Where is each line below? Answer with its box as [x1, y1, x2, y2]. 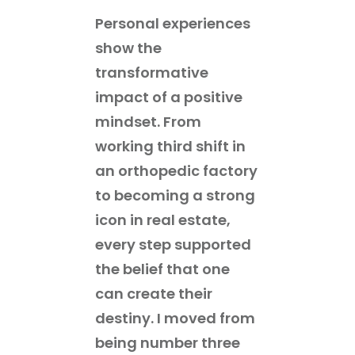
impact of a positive [95, 86, 242, 107]
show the [95, 37, 162, 58]
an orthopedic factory [95, 160, 258, 181]
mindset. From [95, 111, 201, 132]
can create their [95, 283, 212, 303]
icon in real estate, [95, 209, 231, 230]
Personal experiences [95, 13, 250, 33]
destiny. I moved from [95, 307, 255, 328]
